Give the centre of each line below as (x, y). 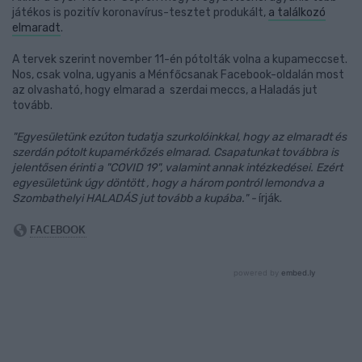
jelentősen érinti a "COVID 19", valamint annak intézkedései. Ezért (177, 168)
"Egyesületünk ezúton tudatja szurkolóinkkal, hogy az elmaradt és (179, 137)
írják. (269, 198)
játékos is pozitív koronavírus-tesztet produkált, (140, 13)
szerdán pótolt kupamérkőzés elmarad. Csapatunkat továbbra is (175, 152)
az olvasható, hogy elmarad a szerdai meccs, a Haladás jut (165, 90)
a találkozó (297, 13)
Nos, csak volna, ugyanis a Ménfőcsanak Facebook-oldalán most (178, 75)
